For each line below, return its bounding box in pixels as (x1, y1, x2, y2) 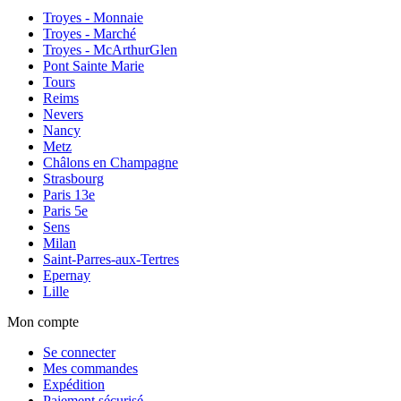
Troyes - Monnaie (43, 9, 143, 25)
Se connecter (43, 344, 115, 360)
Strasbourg (43, 170, 104, 186)
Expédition (43, 376, 105, 392)
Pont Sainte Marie (43, 57, 144, 73)
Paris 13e (43, 186, 95, 202)
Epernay (43, 267, 90, 283)
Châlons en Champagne (43, 154, 178, 170)
